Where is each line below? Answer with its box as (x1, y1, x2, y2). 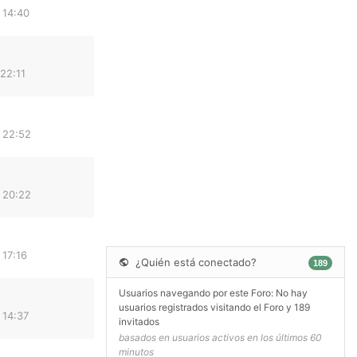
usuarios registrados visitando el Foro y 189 (119, 300, 310, 313)
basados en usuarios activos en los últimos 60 (119, 331, 322, 344)
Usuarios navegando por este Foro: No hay (119, 286, 308, 299)
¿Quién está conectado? (132, 255, 257, 269)
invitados (119, 315, 159, 328)
